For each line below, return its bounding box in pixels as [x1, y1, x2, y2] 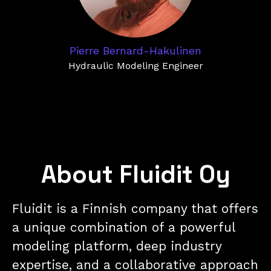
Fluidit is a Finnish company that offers [12, 201, 258, 216]
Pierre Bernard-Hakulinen [70, 44, 201, 57]
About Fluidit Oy [41, 159, 230, 190]
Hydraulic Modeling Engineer [68, 60, 203, 71]
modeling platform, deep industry [12, 238, 221, 253]
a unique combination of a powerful [12, 220, 235, 235]
